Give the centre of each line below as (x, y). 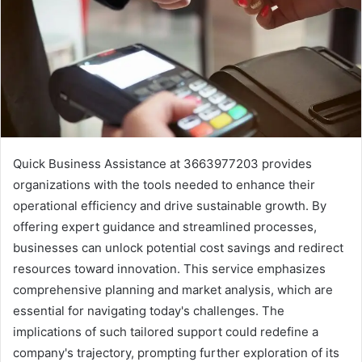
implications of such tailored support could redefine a (166, 331)
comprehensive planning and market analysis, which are (173, 289)
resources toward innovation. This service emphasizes (169, 268)
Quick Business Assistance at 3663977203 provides (162, 163)
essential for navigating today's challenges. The (149, 310)
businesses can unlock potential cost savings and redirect (178, 247)
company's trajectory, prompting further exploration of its (176, 352)
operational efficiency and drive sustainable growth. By (170, 205)
